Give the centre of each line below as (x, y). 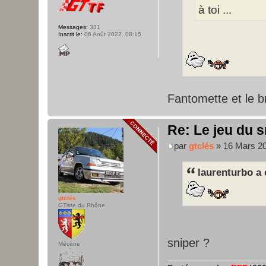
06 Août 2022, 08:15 (112, 34)
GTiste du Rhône (82, 205)
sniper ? (189, 243)
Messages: (73, 27)
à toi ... (215, 10)
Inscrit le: (70, 34)
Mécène (69, 244)
